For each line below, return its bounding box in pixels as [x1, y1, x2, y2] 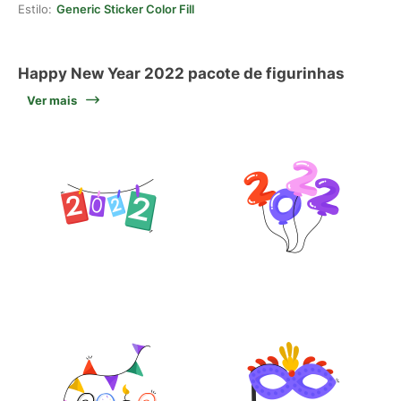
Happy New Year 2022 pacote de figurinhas [18, 64, 345, 82]
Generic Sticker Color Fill [56, 2, 194, 16]
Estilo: [18, 2, 52, 16]
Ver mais [27, 93, 77, 107]
